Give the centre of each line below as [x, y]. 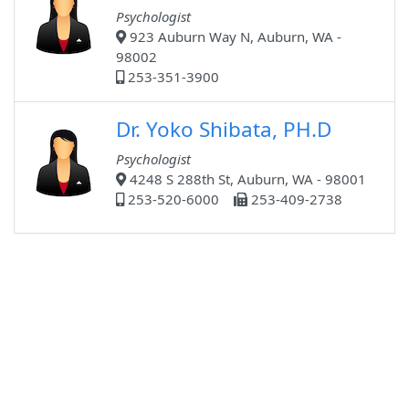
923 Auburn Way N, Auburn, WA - [234, 37]
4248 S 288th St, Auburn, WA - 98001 [246, 179]
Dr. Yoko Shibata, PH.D [224, 130]
